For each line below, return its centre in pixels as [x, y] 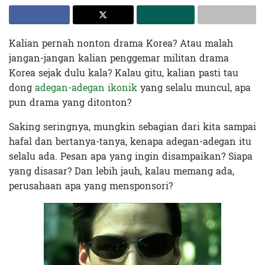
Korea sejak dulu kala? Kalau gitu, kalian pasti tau [124, 73]
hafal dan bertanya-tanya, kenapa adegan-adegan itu [130, 141]
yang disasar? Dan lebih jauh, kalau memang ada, [122, 171]
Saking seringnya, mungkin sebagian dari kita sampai [132, 127]
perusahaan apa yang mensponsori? [91, 186]
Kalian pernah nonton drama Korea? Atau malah [121, 43]
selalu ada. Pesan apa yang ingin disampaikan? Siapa [131, 156]
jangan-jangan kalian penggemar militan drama [119, 58]
